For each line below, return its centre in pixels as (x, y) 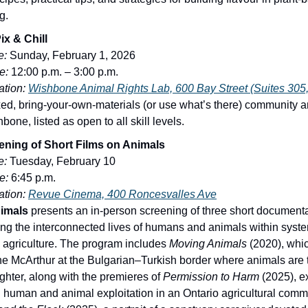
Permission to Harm (211, 276)
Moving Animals (208, 243)
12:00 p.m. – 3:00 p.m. (63, 71)
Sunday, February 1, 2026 (71, 55)
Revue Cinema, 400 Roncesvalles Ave (122, 194)
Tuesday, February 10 (61, 161)
